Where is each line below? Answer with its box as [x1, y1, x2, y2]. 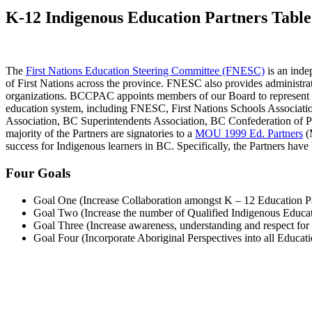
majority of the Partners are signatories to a [6, 127, 195, 140]
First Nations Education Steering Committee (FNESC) [26, 65, 265, 77]
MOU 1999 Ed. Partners [195, 127, 303, 140]
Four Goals [6, 166, 70, 181]
